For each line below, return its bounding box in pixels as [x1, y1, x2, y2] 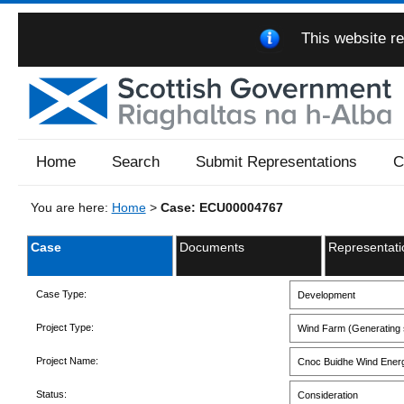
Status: [35, 389, 67, 400]
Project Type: [35, 322, 94, 334]
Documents [179, 239, 244, 254]
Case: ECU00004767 [160, 199, 283, 215]
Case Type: [35, 289, 87, 300]
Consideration [294, 390, 358, 401]
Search [111, 152, 160, 170]
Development [294, 289, 355, 301]
